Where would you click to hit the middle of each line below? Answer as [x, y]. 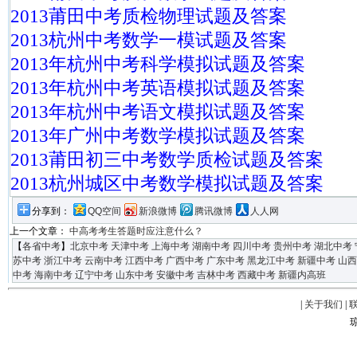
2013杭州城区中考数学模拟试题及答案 [167, 184]
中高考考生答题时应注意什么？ [136, 231]
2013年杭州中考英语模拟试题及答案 [157, 88]
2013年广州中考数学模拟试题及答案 [157, 136]
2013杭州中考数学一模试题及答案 [148, 40]
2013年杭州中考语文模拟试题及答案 [157, 112]
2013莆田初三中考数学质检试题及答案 [167, 160]
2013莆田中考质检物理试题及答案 [148, 16]
